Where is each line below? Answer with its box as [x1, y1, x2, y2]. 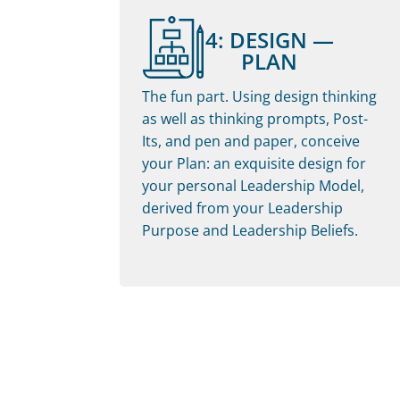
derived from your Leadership [142, 197, 344, 218]
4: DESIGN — [204, 24, 334, 54]
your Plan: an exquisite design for [142, 153, 367, 173]
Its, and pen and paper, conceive [142, 130, 361, 151]
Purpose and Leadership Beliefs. [142, 220, 359, 240]
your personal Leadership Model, [142, 175, 365, 196]
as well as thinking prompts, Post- [142, 108, 369, 129]
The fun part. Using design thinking [142, 86, 378, 106]
